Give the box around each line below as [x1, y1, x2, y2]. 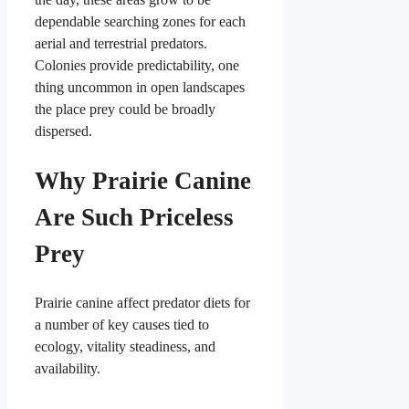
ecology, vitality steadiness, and [35, 339, 215, 355]
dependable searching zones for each [35, 13, 246, 29]
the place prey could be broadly [35, 100, 215, 117]
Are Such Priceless [35, 203, 234, 231]
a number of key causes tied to [35, 317, 209, 333]
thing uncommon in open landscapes [35, 79, 245, 95]
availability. [35, 361, 100, 377]
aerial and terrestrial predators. [35, 35, 207, 51]
